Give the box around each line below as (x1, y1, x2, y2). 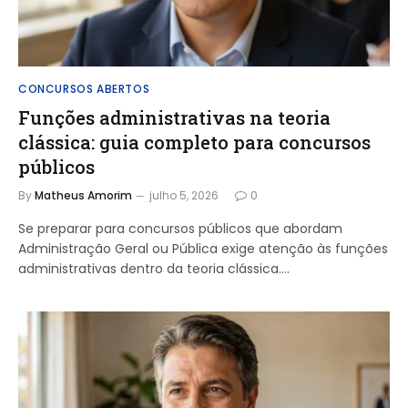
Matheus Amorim (35, 187, 132, 203)
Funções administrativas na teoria (18, 105, 331, 129)
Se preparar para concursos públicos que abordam (18, 219, 342, 238)
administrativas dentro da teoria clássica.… (18, 259, 290, 278)
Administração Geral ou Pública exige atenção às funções (18, 239, 388, 258)
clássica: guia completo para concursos (18, 129, 371, 154)
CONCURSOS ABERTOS (18, 80, 150, 97)
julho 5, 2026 (149, 187, 219, 203)
